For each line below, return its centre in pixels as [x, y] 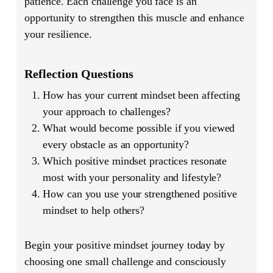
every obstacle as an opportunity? [116, 145]
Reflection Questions [79, 74]
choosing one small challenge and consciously [125, 262]
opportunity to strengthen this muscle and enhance [134, 18]
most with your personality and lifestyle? [132, 178]
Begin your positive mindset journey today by [125, 245]
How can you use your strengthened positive [140, 194]
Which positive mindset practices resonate [135, 161]
